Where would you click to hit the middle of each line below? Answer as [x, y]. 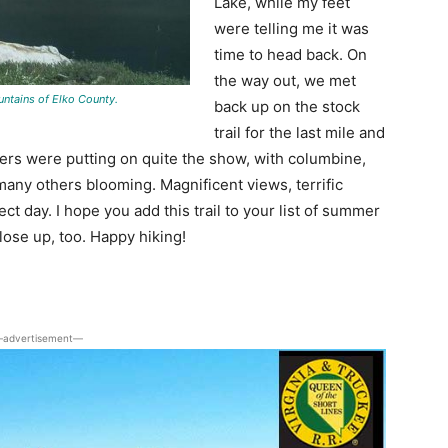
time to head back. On [290, 54]
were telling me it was [291, 28]
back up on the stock [287, 106]
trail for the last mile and [299, 132]
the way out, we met [285, 80]
